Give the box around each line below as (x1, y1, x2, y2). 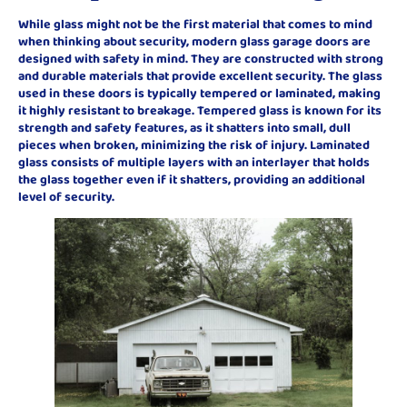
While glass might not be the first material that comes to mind (18, 14, 372, 33)
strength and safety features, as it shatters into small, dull (18, 117, 351, 136)
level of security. (18, 186, 114, 205)
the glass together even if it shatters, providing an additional (18, 169, 365, 188)
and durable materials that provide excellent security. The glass (18, 65, 382, 84)
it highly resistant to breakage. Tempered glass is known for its (18, 100, 382, 119)
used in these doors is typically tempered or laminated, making (18, 83, 381, 102)
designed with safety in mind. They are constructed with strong (18, 48, 383, 67)
